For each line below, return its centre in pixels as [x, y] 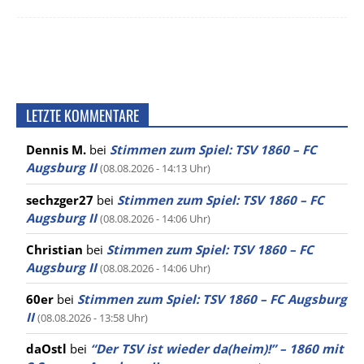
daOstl [46, 349]
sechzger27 [60, 199]
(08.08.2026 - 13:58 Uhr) [93, 317]
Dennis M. [56, 150]
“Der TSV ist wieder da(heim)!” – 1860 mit [217, 349]
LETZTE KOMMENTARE [82, 116]
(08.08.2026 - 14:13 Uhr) [155, 169]
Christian [54, 249]
